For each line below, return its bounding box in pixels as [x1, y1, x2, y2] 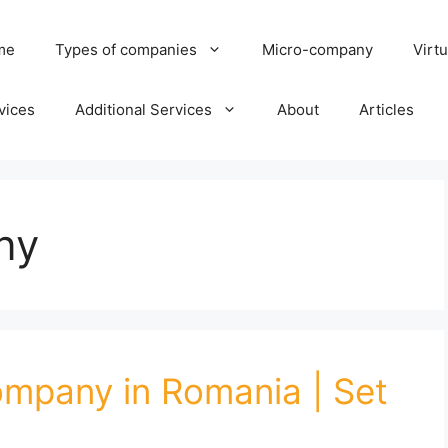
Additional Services [74, 100, 212, 119]
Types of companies [54, 40, 197, 59]
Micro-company [261, 40, 373, 59]
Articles [358, 100, 414, 119]
